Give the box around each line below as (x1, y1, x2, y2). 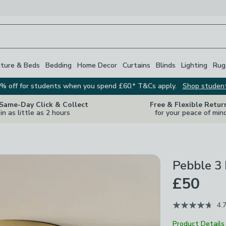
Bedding (45, 60, 72, 70)
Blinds (156, 60, 176, 70)
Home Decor (77, 60, 117, 70)
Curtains (123, 60, 150, 70)
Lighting (181, 60, 207, 70)
